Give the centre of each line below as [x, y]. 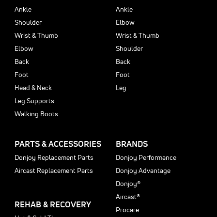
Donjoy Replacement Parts [54, 157]
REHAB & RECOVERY [53, 204]
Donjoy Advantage [143, 170]
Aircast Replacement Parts [54, 170]
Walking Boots [36, 114]
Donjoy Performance [146, 157]
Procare [127, 210]
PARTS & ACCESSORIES [58, 144]
